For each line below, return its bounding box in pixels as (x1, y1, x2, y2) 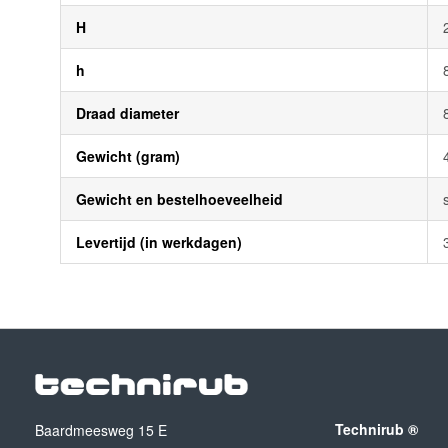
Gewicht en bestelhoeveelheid (76, 189, 283, 209)
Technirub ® (335, 418, 418, 439)
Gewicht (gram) (76, 146, 180, 166)
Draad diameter (76, 103, 179, 123)
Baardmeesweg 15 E (35, 420, 167, 440)
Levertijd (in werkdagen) (76, 232, 242, 252)
